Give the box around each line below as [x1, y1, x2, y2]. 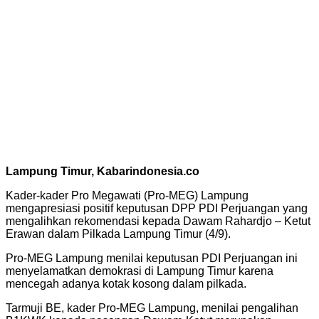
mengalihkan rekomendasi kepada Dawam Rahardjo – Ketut [6, 214, 310, 227]
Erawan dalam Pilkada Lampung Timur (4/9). [6, 227, 231, 240]
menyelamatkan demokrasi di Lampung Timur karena [6, 264, 273, 277]
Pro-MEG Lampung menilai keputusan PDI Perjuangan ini [6, 251, 298, 264]
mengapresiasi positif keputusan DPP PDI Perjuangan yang [6, 202, 308, 214]
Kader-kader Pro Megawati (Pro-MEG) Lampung [6, 189, 249, 202]
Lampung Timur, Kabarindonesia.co [6, 164, 199, 177]
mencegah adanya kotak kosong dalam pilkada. [6, 277, 246, 290]
